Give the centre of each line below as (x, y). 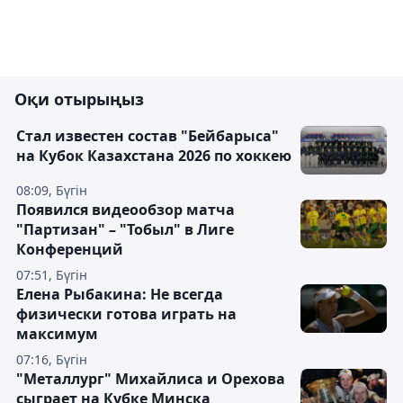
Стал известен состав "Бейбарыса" (148, 136)
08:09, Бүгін (52, 190)
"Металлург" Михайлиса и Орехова (151, 379)
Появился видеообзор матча (125, 210)
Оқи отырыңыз (79, 99)
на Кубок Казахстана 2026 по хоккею (154, 156)
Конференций (70, 249)
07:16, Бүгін (52, 359)
